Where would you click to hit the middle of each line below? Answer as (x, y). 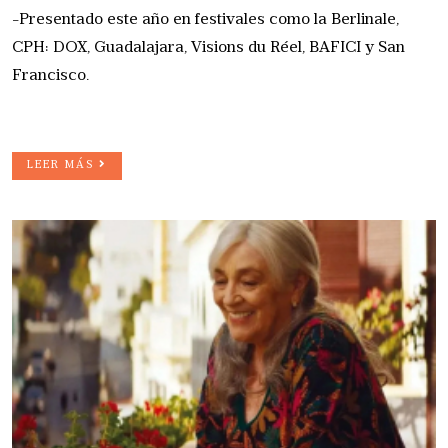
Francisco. (50, 75)
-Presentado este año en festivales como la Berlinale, (205, 19)
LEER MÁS (63, 165)
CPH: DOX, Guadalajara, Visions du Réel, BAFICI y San (208, 47)
